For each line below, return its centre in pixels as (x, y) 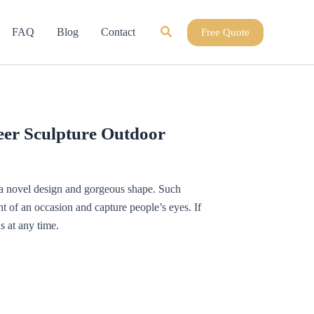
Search (177, 29)
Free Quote (225, 32)
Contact (118, 32)
